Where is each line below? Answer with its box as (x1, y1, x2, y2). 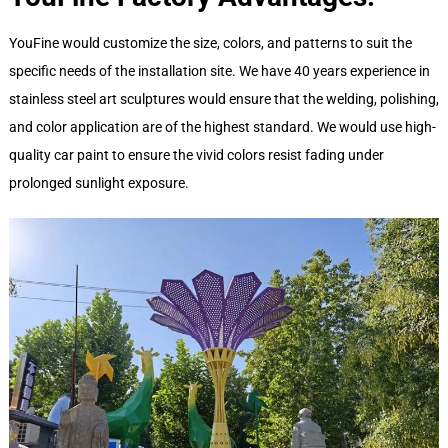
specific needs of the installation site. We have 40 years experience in (8, 62, 430, 79)
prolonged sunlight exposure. (8, 174, 189, 191)
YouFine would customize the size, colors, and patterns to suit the (8, 34, 412, 51)
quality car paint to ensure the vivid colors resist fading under (8, 146, 384, 163)
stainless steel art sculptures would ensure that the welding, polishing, (8, 90, 439, 107)
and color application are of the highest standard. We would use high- (8, 118, 436, 135)
